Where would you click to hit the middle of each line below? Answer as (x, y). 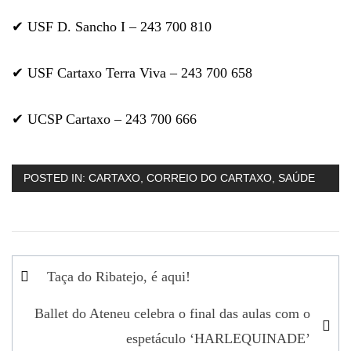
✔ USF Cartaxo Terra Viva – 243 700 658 (132, 72)
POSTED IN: (56, 177)
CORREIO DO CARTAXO (209, 177)
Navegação (66, 268)
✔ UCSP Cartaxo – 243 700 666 (104, 119)
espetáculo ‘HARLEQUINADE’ (218, 338)
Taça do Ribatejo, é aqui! (119, 276)
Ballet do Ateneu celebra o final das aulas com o (172, 313)
